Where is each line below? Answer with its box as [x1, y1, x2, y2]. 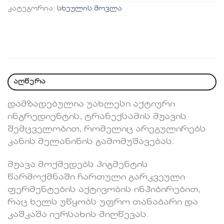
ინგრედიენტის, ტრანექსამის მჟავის [7, 112, 186, 121]
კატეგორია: [7, 5, 57, 12]
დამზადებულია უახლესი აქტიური [7, 100, 175, 108]
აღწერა [13, 78, 46, 85]
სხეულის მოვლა [57, 5, 122, 12]
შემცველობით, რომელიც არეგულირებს [7, 125, 206, 133]
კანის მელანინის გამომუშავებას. [7, 137, 174, 146]
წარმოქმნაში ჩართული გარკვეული [7, 173, 185, 181]
